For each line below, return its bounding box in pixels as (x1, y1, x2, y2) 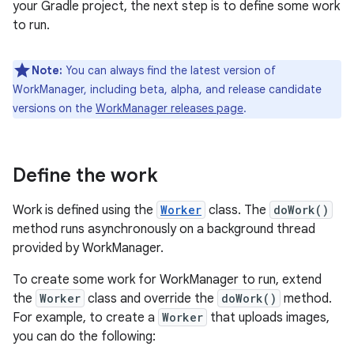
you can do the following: (13, 329, 156, 345)
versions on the (13, 101, 96, 115)
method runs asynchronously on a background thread (13, 221, 315, 237)
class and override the (85, 291, 217, 307)
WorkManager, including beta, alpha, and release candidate (13, 82, 322, 96)
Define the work (13, 164, 158, 187)
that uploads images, (207, 310, 330, 326)
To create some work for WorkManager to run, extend (13, 272, 322, 288)
